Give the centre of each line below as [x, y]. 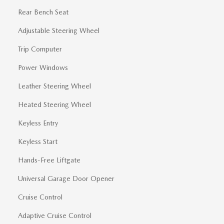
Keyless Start [38, 141]
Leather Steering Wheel [54, 86]
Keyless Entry [38, 123]
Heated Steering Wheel [54, 104]
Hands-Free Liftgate [49, 160]
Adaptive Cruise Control [55, 215]
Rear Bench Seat [43, 12]
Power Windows [43, 67]
